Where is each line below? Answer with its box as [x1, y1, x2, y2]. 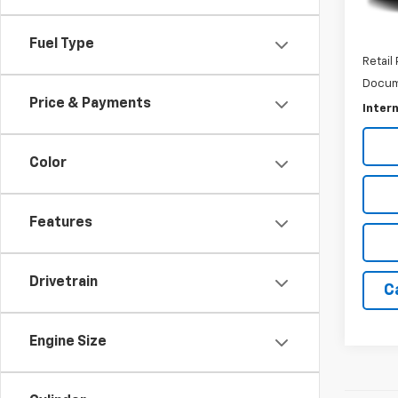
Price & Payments [29, 97, 151, 111]
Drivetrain [29, 275, 98, 290]
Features [29, 216, 92, 230]
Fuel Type [29, 37, 94, 52]
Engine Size [29, 335, 107, 349]
